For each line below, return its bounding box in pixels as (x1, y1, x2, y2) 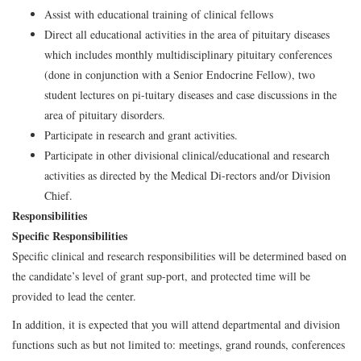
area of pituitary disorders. (44, 106, 165, 122)
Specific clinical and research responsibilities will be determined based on (12, 247, 346, 263)
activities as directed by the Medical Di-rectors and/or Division (44, 167, 330, 183)
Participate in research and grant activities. (44, 127, 238, 143)
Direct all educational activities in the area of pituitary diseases (44, 26, 330, 42)
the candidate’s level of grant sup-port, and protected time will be (12, 268, 310, 284)
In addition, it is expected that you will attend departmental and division (12, 316, 340, 332)
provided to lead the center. (12, 288, 136, 304)
